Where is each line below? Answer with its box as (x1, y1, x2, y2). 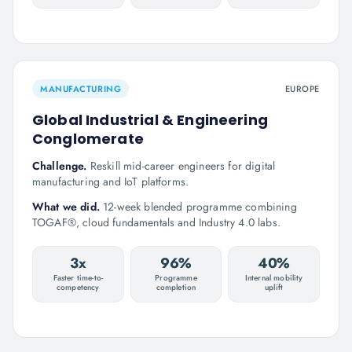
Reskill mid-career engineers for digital (90, 158, 276, 174)
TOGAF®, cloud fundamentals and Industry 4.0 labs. (32, 214, 280, 230)
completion (156, 281, 196, 293)
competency (57, 281, 100, 293)
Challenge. (32, 158, 90, 174)
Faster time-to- (53, 272, 104, 284)
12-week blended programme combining (103, 199, 297, 214)
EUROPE (284, 82, 320, 95)
